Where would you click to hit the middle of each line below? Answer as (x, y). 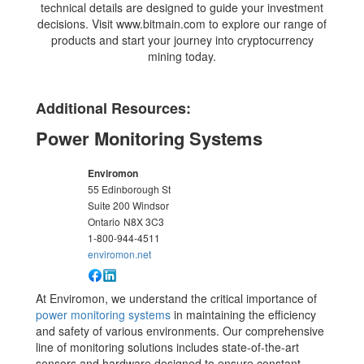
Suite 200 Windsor (129, 205)
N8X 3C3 (144, 221)
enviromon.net (120, 253)
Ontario (104, 221)
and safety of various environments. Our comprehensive (180, 330)
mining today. (182, 56)
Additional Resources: (114, 108)
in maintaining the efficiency (244, 314)
